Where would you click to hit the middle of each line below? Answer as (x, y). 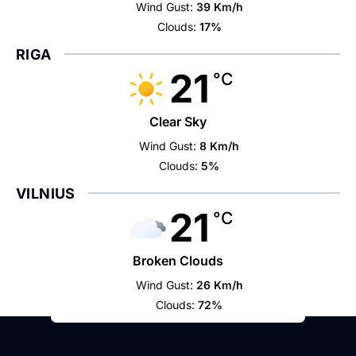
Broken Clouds (178, 260)
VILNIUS (46, 193)
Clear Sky (178, 121)
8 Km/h (220, 145)
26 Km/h (219, 284)
